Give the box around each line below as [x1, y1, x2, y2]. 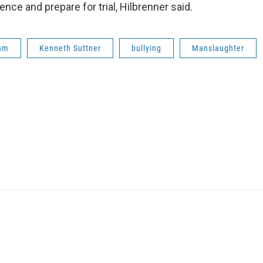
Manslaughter [192, 43, 244, 53]
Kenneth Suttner [39, 43, 101, 53]
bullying [131, 43, 161, 53]
